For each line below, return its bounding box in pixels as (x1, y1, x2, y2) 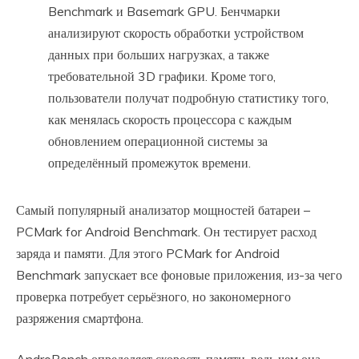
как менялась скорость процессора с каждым (48, 111, 292, 128)
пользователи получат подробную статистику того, (48, 90, 329, 107)
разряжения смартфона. (16, 310, 143, 327)
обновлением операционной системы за (48, 133, 268, 150)
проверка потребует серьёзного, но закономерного (16, 288, 291, 305)
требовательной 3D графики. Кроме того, (48, 68, 276, 85)
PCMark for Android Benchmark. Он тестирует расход (16, 224, 317, 240)
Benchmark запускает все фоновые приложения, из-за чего (16, 267, 342, 284)
